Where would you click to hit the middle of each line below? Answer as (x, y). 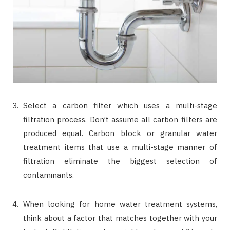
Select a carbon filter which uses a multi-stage (120, 105)
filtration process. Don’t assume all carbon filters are (120, 119)
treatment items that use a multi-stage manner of (120, 147)
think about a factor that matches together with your (120, 218)
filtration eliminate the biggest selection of (120, 161)
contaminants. (49, 175)
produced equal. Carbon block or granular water (120, 133)
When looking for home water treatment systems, (120, 204)
